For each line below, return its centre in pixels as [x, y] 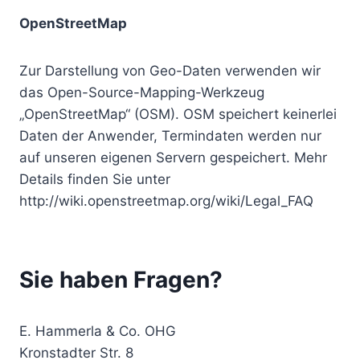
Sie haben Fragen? [121, 279]
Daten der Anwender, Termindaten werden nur [170, 136]
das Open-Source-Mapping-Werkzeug [142, 92]
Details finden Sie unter [95, 179]
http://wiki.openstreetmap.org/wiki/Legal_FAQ [166, 201]
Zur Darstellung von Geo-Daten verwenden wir [170, 71]
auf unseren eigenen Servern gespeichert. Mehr [173, 157]
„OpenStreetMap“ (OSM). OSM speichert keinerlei [178, 114]
